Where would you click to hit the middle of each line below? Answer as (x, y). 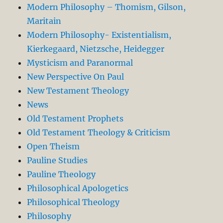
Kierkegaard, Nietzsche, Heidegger (96, 49)
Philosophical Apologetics (78, 188)
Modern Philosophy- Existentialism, (99, 35)
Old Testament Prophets (75, 118)
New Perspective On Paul (76, 76)
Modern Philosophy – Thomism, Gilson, (107, 7)
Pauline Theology (61, 174)
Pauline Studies (57, 160)
